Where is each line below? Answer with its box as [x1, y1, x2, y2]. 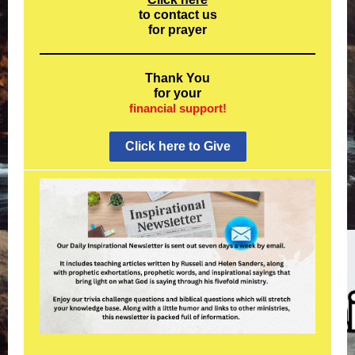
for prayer [148, 23, 207, 36]
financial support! [128, 101, 227, 115]
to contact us [138, 8, 217, 21]
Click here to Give [124, 139, 231, 153]
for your [154, 86, 201, 100]
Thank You [145, 71, 210, 85]
